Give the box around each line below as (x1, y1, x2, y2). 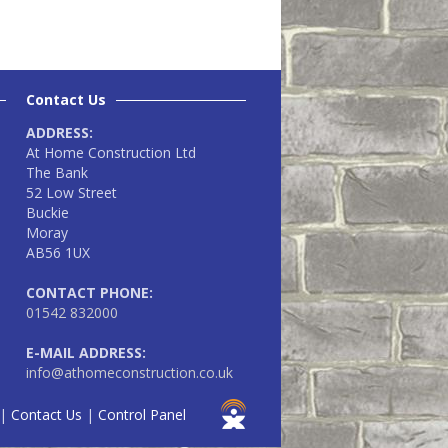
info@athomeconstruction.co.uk (26, 363, 233, 383)
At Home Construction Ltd (26, 143, 196, 163)
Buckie (26, 203, 69, 223)
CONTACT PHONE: (26, 283, 153, 303)
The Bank (26, 163, 88, 183)
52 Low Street (26, 183, 117, 203)
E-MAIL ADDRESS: (26, 343, 146, 363)
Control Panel (98, 405, 186, 425)
